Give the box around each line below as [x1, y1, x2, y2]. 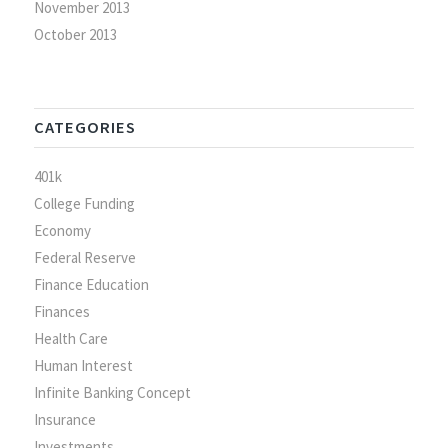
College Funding [33, 193, 135, 213]
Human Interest [33, 355, 133, 375]
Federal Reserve [33, 247, 136, 267]
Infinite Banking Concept [33, 382, 191, 402]
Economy [33, 220, 91, 240]
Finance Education [33, 274, 149, 294]
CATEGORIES [33, 116, 136, 138]
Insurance [33, 409, 96, 429]
